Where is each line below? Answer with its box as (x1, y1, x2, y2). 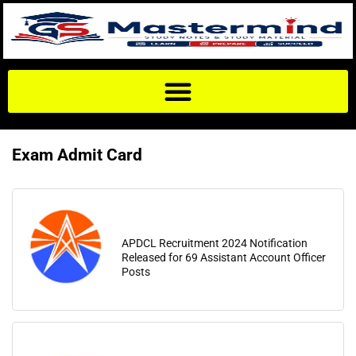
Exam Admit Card (12, 145, 142, 164)
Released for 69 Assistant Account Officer (122, 251, 326, 264)
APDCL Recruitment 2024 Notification (122, 237, 308, 250)
